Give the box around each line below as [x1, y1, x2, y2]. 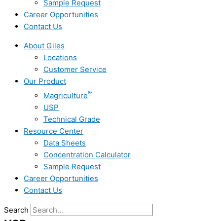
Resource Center [24, 126, 83, 136]
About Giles [24, 41, 65, 50]
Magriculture [43, 91, 88, 100]
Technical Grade [43, 114, 100, 124]
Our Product [24, 76, 66, 86]
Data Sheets [43, 138, 86, 147]
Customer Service [43, 65, 107, 74]
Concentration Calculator [43, 150, 131, 159]
